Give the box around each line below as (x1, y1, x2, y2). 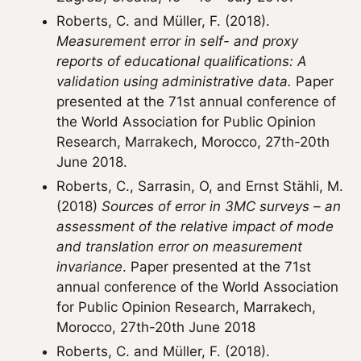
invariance (56, 259, 122, 275)
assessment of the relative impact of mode (56, 218, 334, 234)
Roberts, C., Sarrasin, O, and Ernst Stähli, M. (56, 178, 343, 194)
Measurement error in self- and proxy (56, 33, 298, 49)
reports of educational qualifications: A (56, 53, 307, 69)
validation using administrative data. (56, 73, 292, 89)
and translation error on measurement (56, 239, 302, 255)
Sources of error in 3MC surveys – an (102, 198, 341, 214)
